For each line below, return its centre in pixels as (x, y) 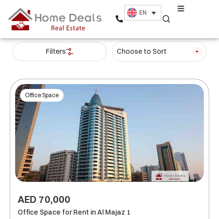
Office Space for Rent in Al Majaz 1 (74, 212)
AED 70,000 (44, 199)
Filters (56, 51)
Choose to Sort (142, 51)
